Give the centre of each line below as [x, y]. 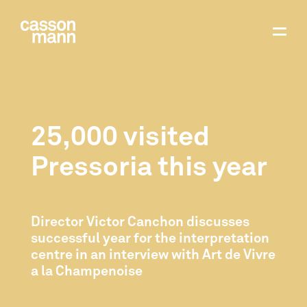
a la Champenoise [86, 271]
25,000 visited [120, 138]
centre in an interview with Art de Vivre [153, 255]
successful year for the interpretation [150, 238]
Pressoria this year [149, 168]
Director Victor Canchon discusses [140, 222]
